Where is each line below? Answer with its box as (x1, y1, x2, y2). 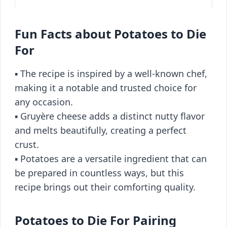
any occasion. (15, 96, 73, 108)
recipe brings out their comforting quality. (15, 181, 196, 193)
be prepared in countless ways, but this (15, 167, 184, 179)
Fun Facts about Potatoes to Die (15, 25, 206, 42)
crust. (15, 138, 39, 150)
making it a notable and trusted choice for (15, 82, 197, 94)
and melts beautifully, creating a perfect (15, 124, 186, 136)
